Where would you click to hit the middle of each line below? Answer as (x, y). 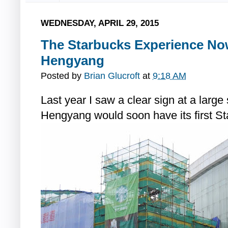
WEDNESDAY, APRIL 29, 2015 (100, 23)
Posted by (62, 76)
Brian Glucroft (112, 76)
